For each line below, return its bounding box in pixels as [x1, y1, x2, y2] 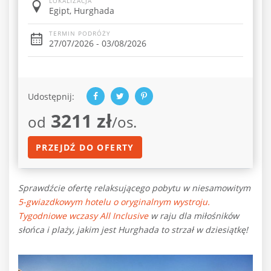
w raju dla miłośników [148, 210, 239, 221]
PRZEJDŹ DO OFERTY [36, 142, 134, 153]
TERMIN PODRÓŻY [49, 29, 111, 38]
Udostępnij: [28, 90, 74, 102]
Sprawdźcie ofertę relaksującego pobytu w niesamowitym [18, 182, 250, 194]
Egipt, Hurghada [49, 5, 114, 16]
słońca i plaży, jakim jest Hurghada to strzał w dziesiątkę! [18, 224, 250, 235]
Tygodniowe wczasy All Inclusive [18, 210, 148, 221]
